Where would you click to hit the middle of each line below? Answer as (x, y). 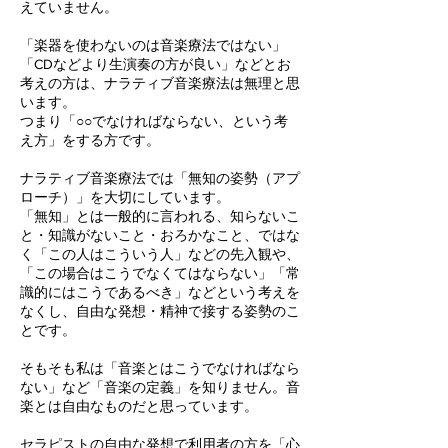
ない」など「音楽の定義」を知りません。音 (160, 387)
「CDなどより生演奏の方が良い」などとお (155, 64)
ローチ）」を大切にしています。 (125, 197)
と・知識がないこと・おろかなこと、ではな (160, 235)
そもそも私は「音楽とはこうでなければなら (160, 368)
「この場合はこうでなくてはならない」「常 (160, 273)
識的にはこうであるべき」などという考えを (160, 292)
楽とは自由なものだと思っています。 (139, 406)
